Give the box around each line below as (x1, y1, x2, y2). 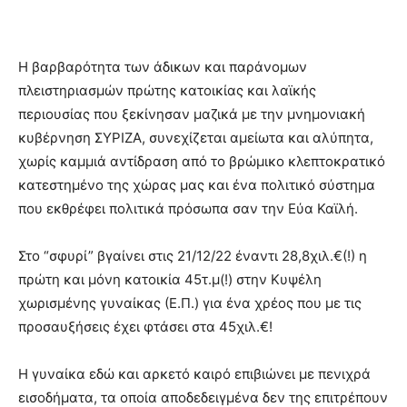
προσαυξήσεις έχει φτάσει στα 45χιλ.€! (18, 318, 273, 335)
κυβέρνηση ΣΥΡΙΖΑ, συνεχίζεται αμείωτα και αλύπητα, (18, 129, 373, 146)
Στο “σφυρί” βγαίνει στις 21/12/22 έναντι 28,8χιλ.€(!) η (18, 247, 367, 264)
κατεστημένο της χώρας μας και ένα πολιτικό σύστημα (18, 176, 375, 194)
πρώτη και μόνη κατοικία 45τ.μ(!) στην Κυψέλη (18, 271, 322, 288)
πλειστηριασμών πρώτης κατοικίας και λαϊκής (18, 82, 316, 99)
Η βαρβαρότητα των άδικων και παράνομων (18, 58, 307, 75)
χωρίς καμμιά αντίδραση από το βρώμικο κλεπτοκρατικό (18, 153, 385, 170)
